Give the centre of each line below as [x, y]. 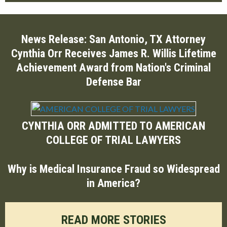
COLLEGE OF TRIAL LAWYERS [113, 140]
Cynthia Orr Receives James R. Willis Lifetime [113, 53]
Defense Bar [113, 82]
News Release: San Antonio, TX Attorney [113, 39]
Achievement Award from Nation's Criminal [113, 68]
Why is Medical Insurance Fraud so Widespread [113, 168]
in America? [113, 183]
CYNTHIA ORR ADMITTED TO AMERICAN [113, 125]
